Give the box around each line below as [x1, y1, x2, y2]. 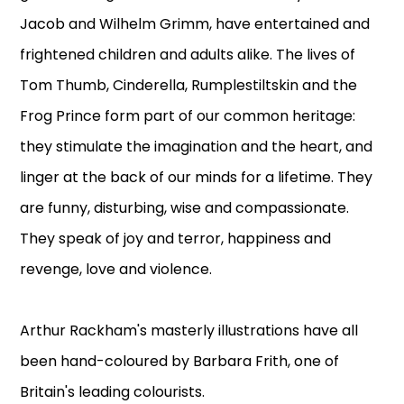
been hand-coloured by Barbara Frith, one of [20, 351, 340, 372]
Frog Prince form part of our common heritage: [20, 106, 356, 127]
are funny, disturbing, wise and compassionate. [20, 197, 350, 219]
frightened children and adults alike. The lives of [20, 44, 356, 66]
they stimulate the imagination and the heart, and [20, 136, 373, 158]
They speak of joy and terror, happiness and [20, 228, 332, 250]
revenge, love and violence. [20, 259, 213, 280]
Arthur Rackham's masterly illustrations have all [20, 320, 359, 342]
